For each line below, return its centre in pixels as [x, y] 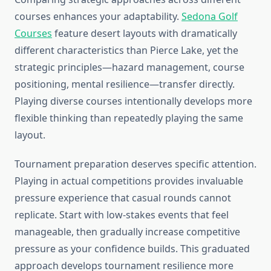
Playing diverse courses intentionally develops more [133, 101]
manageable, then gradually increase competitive [127, 232]
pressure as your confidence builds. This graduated [132, 249]
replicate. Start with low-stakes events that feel [122, 215]
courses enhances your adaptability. [98, 17]
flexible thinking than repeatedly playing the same [129, 118]
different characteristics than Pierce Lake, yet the [126, 51]
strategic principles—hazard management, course [129, 67]
